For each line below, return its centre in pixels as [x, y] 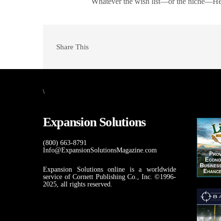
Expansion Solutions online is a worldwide [110, 170]
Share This [73, 47]
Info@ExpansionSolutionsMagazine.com [100, 150]
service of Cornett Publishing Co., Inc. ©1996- [110, 177]
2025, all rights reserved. [78, 184]
